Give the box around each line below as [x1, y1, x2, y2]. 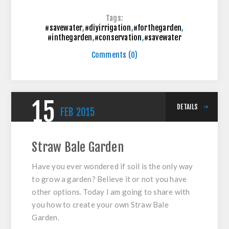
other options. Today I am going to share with [32, 187, 190, 197]
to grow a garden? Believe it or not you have [32, 174, 187, 184]
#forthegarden [133, 23, 182, 33]
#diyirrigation [84, 23, 131, 33]
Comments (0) [91, 50, 138, 60]
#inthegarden [48, 33, 93, 43]
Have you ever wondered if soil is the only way [32, 162, 193, 171]
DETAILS [177, 103, 198, 111]
